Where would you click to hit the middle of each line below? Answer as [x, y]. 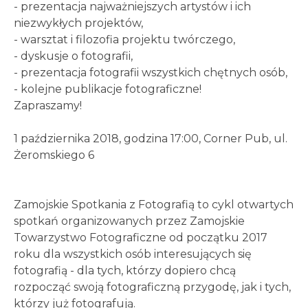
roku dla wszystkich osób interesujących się [133, 254]
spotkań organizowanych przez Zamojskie [129, 221]
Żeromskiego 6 [54, 155]
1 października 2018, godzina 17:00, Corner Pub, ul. [151, 139]
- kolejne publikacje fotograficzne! [108, 89]
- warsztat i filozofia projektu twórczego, [124, 40]
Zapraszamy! [48, 106]
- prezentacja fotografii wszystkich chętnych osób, [151, 73]
